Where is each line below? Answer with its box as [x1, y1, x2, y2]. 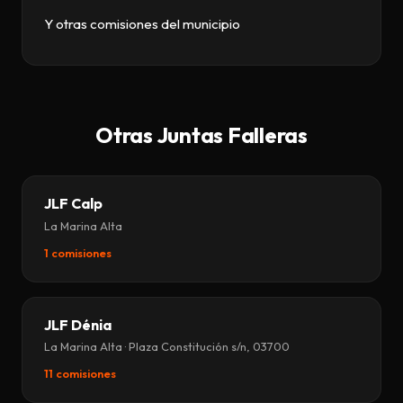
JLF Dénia [44, 315, 112, 334]
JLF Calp [44, 194, 103, 213]
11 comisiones [44, 366, 116, 381]
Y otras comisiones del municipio [44, 15, 240, 33]
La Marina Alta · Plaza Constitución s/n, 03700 [44, 339, 290, 354]
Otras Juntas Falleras [95, 121, 308, 149]
